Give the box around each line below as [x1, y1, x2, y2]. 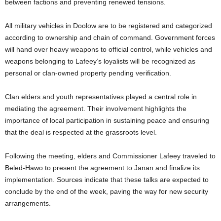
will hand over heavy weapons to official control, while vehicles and [5, 45, 212, 53]
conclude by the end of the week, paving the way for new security [5, 187, 208, 195]
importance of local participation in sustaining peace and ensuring [5, 116, 209, 124]
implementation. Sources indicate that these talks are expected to [5, 176, 209, 184]
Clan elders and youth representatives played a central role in [5, 93, 197, 101]
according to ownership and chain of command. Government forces [5, 34, 215, 41]
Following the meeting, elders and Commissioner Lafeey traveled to [5, 152, 216, 160]
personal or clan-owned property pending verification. [5, 69, 171, 77]
